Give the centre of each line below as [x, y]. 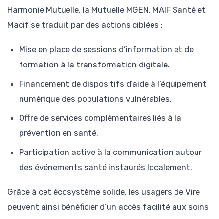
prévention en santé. [59, 133]
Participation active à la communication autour [110, 152]
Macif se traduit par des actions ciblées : [85, 25]
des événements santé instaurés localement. [106, 167]
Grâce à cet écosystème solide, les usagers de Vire [104, 192]
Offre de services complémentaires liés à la [100, 118]
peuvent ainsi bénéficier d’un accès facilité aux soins [108, 207]
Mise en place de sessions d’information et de [106, 50]
